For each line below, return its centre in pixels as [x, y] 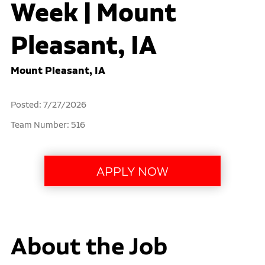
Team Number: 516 [48, 125]
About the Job [89, 245]
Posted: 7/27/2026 [48, 105]
